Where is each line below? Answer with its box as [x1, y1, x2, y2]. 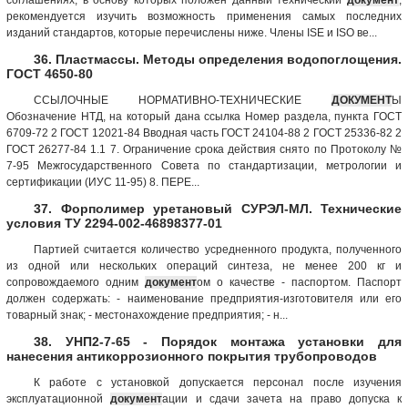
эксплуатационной [6, 392, 111, 405]
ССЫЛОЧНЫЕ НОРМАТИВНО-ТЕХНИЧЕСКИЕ [34, 93, 331, 107]
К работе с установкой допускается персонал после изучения [34, 375, 402, 389]
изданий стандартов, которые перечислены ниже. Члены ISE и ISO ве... [6, 25, 377, 39]
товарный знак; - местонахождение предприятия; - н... [6, 308, 288, 321]
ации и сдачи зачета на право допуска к [162, 392, 402, 405]
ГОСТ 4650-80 [6, 66, 93, 81]
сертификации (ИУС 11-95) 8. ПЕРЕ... [6, 175, 199, 189]
